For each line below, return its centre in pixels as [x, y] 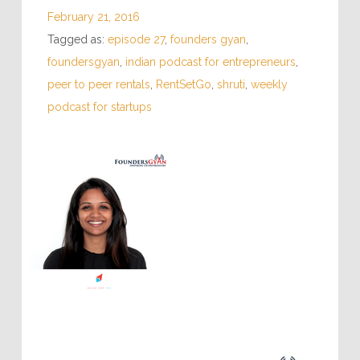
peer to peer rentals [98, 84]
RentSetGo [183, 84]
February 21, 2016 [93, 16]
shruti [231, 84]
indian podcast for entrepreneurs [210, 61]
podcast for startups [99, 106]
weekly [269, 84]
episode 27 [136, 39]
